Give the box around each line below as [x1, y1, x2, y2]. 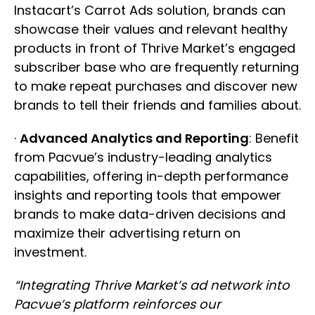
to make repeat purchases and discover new [14, 77, 297, 95]
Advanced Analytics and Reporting [20, 129, 249, 147]
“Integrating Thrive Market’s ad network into [14, 276, 290, 294]
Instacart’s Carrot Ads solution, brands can [14, 1, 285, 19]
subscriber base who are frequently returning [14, 58, 299, 76]
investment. [14, 243, 86, 261]
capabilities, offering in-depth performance [14, 167, 288, 185]
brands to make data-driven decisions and [14, 205, 285, 223]
